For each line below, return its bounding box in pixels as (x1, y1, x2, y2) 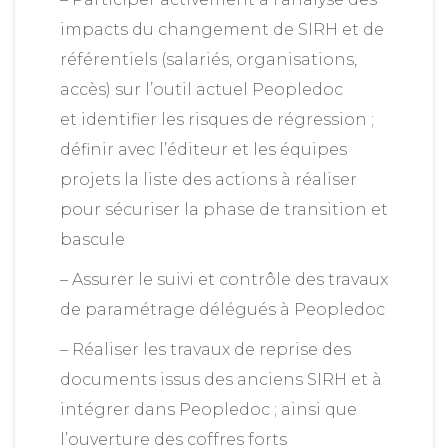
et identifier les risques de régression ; (60, 110, 374, 129)
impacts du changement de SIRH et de (60, 20, 384, 39)
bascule (60, 230, 125, 249)
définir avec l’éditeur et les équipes (60, 140, 347, 159)
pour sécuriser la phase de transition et (60, 200, 388, 219)
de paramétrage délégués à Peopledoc (60, 300, 385, 319)
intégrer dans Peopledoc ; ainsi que (60, 400, 357, 419)
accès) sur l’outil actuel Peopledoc (60, 80, 343, 99)
